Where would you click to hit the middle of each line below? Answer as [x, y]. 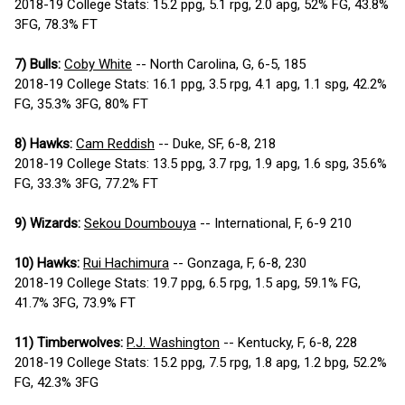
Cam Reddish [115, 144]
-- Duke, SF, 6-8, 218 [215, 144]
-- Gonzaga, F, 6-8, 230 [238, 264]
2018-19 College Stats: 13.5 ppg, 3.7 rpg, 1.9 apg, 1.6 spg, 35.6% [201, 164]
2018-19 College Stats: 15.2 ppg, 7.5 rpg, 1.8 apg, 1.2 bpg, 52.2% [201, 363]
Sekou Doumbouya [140, 224]
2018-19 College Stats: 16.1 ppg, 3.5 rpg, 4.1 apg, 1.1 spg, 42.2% [201, 85]
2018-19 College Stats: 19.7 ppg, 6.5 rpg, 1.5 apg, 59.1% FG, [188, 283]
